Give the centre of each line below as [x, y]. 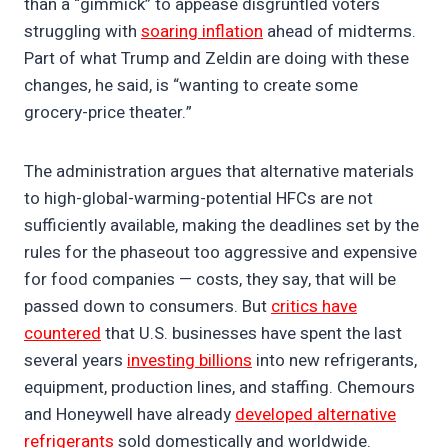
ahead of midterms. [339, 32]
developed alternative [315, 415]
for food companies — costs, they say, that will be [210, 280]
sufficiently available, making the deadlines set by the [221, 226]
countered [62, 334]
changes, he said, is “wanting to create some [191, 86]
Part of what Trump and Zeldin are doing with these [216, 59]
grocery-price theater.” [110, 113]
